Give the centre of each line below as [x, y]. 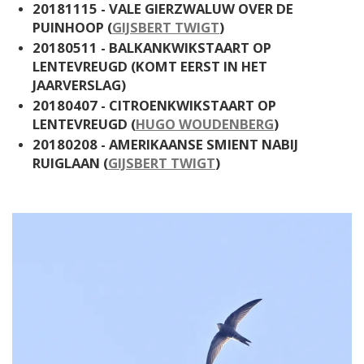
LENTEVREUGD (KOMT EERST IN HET [150, 66]
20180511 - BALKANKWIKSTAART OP [152, 47]
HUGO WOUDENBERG [205, 123]
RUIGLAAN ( [70, 162]
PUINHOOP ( [72, 27]
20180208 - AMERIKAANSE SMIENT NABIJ [165, 144]
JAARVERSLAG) [79, 84]
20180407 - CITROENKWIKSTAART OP [154, 105]
